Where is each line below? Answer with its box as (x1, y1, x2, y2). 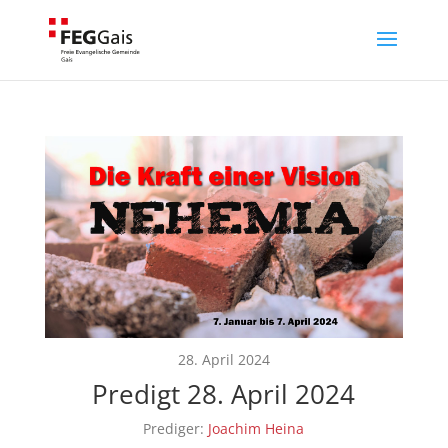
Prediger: (143, 418, 205, 438)
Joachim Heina (208, 418, 305, 438)
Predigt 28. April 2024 (92, 375, 356, 412)
